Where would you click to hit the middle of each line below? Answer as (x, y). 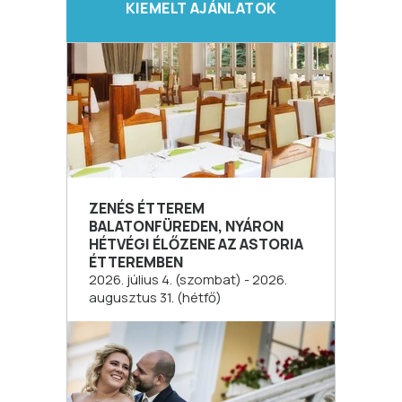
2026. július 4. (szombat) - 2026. (188, 279)
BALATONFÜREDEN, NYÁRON (186, 226)
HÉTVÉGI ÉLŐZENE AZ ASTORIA (196, 244)
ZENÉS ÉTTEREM (147, 208)
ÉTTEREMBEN (136, 262)
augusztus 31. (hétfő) (155, 297)
